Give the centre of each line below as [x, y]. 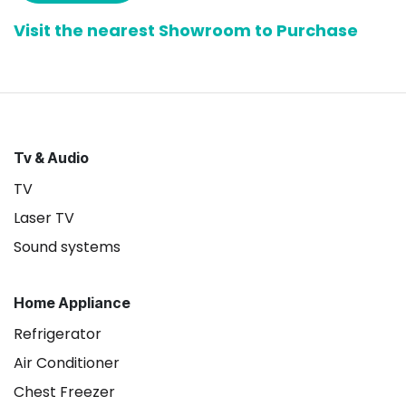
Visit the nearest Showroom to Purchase [186, 30]
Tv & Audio [51, 158]
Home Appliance [72, 303]
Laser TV [44, 218]
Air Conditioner [67, 363]
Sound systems [67, 247]
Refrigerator [58, 334]
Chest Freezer [64, 392]
